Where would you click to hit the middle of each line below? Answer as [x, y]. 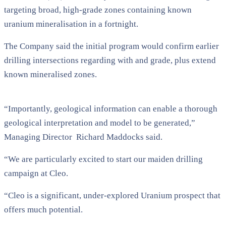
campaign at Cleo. [36, 173]
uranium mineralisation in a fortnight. [71, 24]
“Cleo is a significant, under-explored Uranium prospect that [112, 195]
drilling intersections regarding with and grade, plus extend [110, 60]
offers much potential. [43, 209]
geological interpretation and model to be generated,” [100, 123]
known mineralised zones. [50, 74]
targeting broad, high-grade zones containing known [98, 10]
